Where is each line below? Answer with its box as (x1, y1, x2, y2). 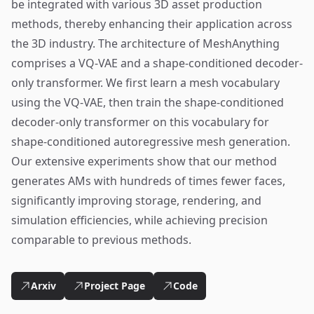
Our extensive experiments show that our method (11, 153, 277, 169)
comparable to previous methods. (11, 232, 191, 247)
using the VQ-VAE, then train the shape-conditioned (11, 95, 284, 110)
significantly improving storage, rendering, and (11, 193, 261, 208)
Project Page (84, 279, 145, 292)
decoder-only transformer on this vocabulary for (11, 114, 269, 130)
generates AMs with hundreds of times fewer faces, (11, 173, 285, 189)
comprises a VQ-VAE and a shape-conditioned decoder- (11, 55, 303, 71)
